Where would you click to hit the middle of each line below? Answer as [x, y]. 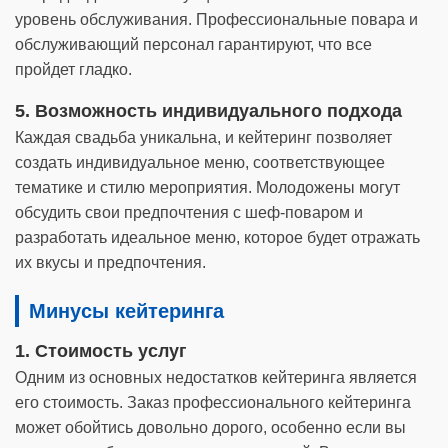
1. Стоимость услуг [101, 351]
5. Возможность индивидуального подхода [208, 111]
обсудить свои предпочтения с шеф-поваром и [189, 212]
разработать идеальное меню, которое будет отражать [217, 237]
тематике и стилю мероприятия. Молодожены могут [207, 187]
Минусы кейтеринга [126, 311]
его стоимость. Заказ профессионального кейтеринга [213, 402]
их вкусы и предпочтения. [110, 262]
